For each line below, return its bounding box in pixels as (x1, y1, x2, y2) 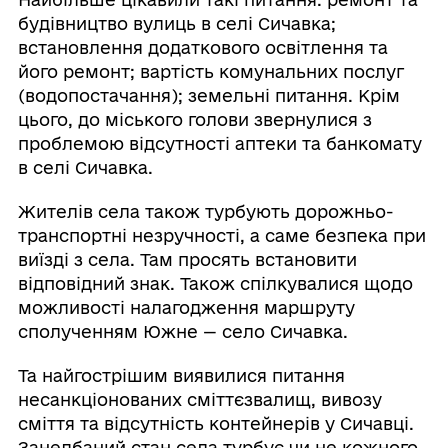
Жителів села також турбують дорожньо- (17, 202, 394, 222)
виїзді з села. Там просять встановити (17, 250, 357, 270)
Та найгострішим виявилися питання (17, 366, 345, 386)
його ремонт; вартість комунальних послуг (17, 62, 404, 82)
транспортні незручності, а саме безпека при (17, 226, 426, 246)
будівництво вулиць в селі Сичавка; (17, 14, 336, 34)
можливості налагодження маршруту (17, 298, 355, 318)
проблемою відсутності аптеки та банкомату (17, 134, 422, 154)
